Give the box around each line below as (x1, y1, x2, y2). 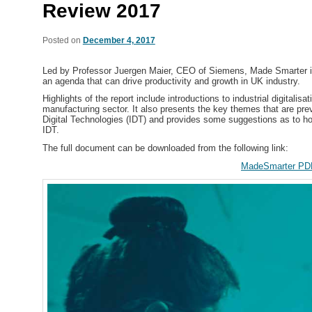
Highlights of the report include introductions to (42, 93, 233, 104)
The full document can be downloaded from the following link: (42, 143, 288, 154)
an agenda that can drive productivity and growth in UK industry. (42, 75, 300, 86)
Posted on (42, 35, 83, 45)
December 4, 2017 (82, 35, 155, 45)
